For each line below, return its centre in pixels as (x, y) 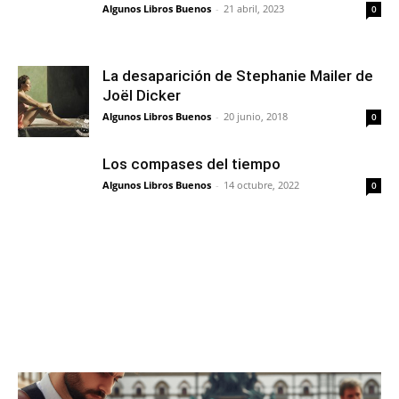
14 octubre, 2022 (261, 185)
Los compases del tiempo (191, 164)
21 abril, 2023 (254, 9)
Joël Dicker (142, 96)
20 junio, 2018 (256, 117)
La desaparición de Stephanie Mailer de (238, 76)
